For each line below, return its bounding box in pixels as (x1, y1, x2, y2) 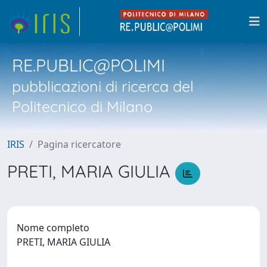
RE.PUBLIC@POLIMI (12, 54, 165, 76)
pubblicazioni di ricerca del (12, 77, 194, 95)
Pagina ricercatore (38, 138, 121, 151)
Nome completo (17, 221, 89, 234)
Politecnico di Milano (12, 97, 153, 116)
